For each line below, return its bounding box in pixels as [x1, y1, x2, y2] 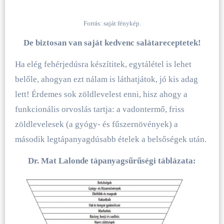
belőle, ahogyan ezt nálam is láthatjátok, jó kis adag [14, 74, 198, 84]
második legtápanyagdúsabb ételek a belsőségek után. [14, 134, 206, 144]
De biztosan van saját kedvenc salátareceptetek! [23, 38, 201, 48]
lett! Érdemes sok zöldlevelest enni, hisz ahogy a [14, 89, 187, 99]
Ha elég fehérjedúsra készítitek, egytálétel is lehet [14, 59, 191, 69]
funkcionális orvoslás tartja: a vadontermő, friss [14, 104, 184, 114]
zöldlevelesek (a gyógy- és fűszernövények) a [14, 119, 178, 129]
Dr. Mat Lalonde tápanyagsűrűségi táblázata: [28, 156, 196, 166]
